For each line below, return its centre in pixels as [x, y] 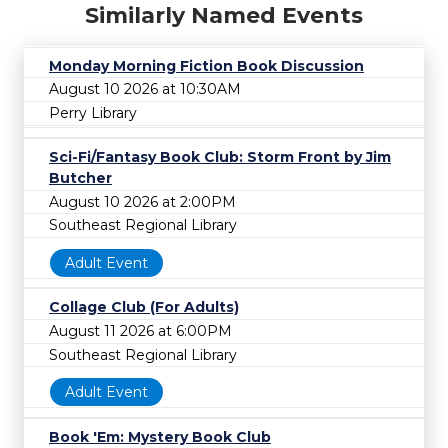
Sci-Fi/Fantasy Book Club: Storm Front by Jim [220, 157]
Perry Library [93, 112]
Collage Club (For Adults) [144, 307]
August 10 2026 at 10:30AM [145, 89]
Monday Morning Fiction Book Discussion [206, 65]
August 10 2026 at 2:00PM [142, 201]
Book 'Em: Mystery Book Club [160, 436]
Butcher [80, 178]
